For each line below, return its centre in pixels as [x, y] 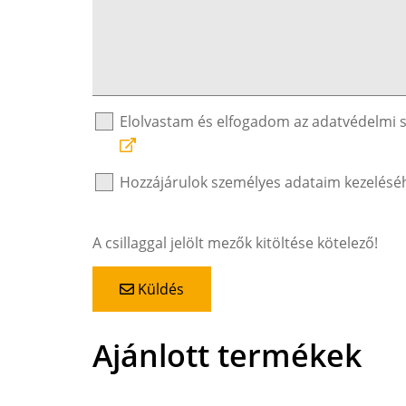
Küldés [159, 289]
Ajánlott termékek [227, 355]
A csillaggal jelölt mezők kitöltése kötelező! [235, 242]
